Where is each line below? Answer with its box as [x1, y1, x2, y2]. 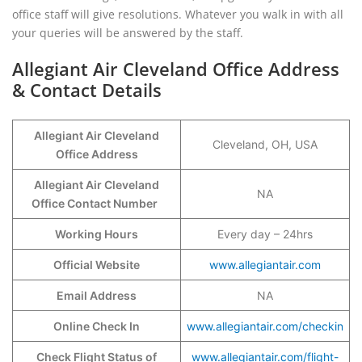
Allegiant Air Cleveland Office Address [12, 57, 339, 81]
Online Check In [53, 319, 140, 333]
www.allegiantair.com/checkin [187, 319, 343, 333]
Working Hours [55, 227, 138, 241]
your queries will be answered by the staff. [12, 25, 243, 40]
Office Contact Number [31, 196, 162, 210]
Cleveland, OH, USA [213, 137, 318, 151]
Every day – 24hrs [217, 227, 313, 241]
